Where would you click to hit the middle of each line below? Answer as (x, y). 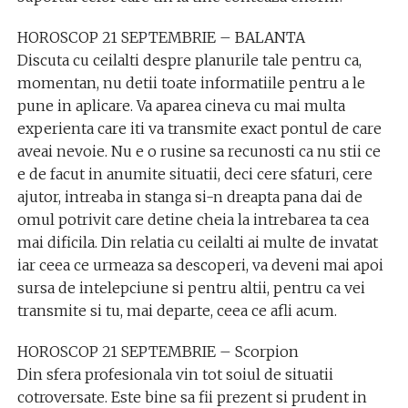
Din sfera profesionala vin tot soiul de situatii (175, 374)
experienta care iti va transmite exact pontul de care (199, 128)
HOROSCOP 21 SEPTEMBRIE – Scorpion (158, 352)
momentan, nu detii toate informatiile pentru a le (191, 83)
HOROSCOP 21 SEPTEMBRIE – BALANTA (161, 37)
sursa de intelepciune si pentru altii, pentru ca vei (191, 288)
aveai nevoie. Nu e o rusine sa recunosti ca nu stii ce (199, 151)
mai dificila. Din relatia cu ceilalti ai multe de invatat (197, 242)
